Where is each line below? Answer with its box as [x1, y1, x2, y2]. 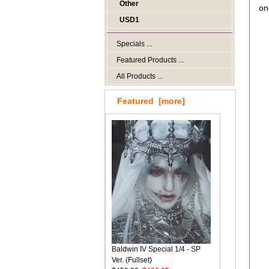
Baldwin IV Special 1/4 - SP [112, 245, 201, 253]
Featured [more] [117, 96, 185, 106]
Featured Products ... [116, 56, 184, 64]
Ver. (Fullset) [112, 256, 152, 264]
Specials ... [116, 40, 152, 48]
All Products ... [116, 72, 163, 80]
